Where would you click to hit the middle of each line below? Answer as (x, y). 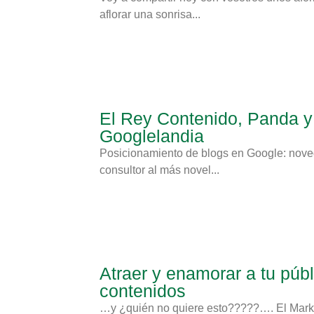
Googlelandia (152, 136)
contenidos (143, 291)
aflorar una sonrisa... (150, 15)
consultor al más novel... (159, 170)
